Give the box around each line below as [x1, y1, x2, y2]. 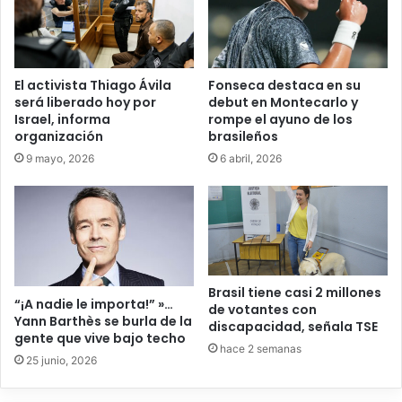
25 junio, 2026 [26, 353, 97, 367]
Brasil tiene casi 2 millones [208, 283, 381, 301]
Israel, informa [14, 109, 110, 128]
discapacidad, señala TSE [208, 317, 378, 336]
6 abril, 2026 [220, 151, 282, 165]
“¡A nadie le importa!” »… [14, 294, 173, 313]
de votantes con [208, 300, 317, 319]
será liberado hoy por [14, 92, 156, 111]
